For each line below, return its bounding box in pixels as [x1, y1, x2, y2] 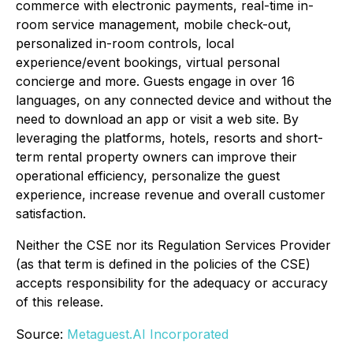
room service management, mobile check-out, [16, 17, 292, 32]
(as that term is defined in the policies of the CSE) [16, 256, 310, 272]
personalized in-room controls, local [16, 35, 234, 51]
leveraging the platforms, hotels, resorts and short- [16, 130, 323, 146]
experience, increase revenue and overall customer [16, 187, 325, 203]
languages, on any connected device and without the [16, 92, 332, 108]
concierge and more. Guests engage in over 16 [16, 73, 295, 89]
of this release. [16, 294, 103, 310]
